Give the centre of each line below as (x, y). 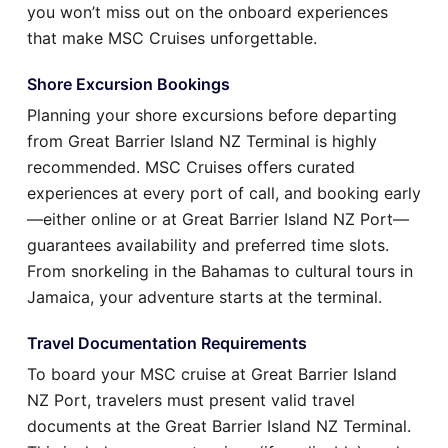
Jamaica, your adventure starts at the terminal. (204, 296)
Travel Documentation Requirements (167, 342)
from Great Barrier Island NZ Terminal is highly (202, 140)
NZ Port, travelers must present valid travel (191, 399)
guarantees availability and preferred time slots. (208, 244)
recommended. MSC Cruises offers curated (191, 166)
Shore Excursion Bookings (128, 83)
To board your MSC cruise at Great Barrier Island (212, 373)
